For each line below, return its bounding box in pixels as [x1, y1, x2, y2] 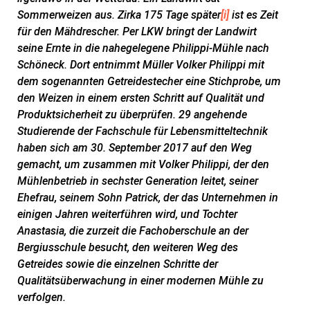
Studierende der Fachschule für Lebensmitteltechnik [17, 125, 268, 138]
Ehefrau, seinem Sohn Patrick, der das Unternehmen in [17, 191, 278, 204]
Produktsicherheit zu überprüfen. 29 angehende [17, 108, 247, 121]
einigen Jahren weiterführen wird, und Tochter [17, 208, 237, 221]
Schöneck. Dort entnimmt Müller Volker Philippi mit [17, 58, 264, 71]
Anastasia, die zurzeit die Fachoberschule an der [17, 224, 248, 237]
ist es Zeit [229, 8, 278, 21]
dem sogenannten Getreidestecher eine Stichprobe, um [17, 75, 281, 88]
